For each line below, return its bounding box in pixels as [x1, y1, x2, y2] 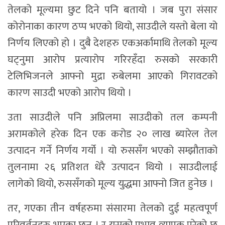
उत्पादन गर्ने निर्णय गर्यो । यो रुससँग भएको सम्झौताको [8, 141, 217, 159]
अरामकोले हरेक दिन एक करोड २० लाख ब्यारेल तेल [8, 125, 217, 143]
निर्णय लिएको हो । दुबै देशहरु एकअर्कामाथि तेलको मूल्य [8, 34, 217, 52]
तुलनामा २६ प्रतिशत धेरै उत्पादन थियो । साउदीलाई [8, 158, 217, 176]
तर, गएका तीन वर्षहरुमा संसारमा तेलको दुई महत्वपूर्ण [8, 199, 217, 217]
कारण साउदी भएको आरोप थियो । [8, 83, 132, 101]
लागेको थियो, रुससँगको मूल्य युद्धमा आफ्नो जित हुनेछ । [8, 174, 213, 192]
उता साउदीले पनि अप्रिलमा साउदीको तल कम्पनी [8, 108, 217, 126]
